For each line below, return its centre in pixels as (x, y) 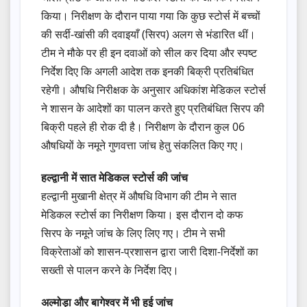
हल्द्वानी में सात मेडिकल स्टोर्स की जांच (114, 178)
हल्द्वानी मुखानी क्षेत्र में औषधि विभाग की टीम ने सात (139, 196)
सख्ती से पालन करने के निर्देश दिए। (110, 270)
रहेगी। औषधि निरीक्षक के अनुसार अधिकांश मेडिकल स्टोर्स (153, 90)
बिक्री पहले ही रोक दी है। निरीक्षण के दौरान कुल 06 (143, 127)
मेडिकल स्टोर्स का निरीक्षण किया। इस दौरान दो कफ (142, 215)
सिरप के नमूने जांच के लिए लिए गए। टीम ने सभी (133, 233)
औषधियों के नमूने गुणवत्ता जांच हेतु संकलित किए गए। (143, 146)
